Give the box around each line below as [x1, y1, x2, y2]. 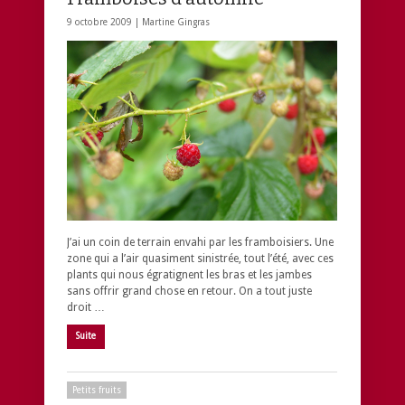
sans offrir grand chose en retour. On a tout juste [67, 285, 312, 298]
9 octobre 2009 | [67, 16, 142, 27]
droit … [67, 301, 105, 315]
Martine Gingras [142, 16, 210, 27]
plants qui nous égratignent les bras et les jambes [67, 268, 312, 282]
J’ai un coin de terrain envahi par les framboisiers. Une [67, 236, 334, 250]
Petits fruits [72, 384, 121, 395]
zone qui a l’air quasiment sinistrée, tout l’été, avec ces [67, 252, 334, 266]
